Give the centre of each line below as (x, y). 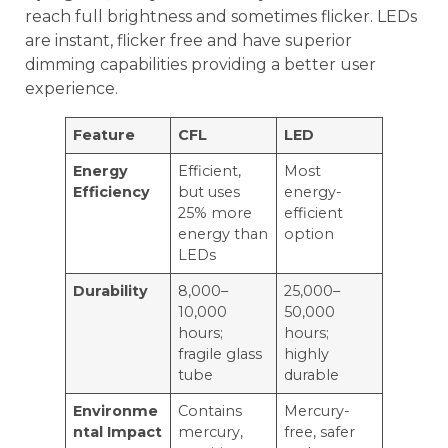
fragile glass (220, 353)
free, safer (320, 431)
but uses (209, 191)
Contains (210, 410)
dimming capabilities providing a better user (200, 64)
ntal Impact (118, 431)
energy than (223, 233)
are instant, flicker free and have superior (188, 40)
